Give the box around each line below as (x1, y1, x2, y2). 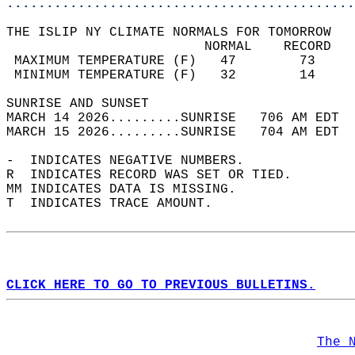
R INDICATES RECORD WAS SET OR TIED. (6, 168, 307, 182)
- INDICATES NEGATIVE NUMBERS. (6, 154, 260, 168)
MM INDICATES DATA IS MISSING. (6, 182, 252, 197)
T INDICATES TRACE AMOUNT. (6, 197, 228, 211)
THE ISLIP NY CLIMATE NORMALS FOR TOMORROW (6, 25, 347, 40)
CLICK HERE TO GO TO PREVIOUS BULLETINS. (6, 278, 315, 292)
